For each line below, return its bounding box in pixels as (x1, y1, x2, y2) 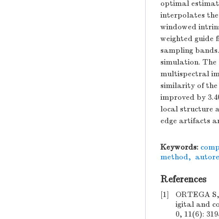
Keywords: (160, 143, 198, 152)
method (160, 153, 188, 161)
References (160, 174, 206, 185)
